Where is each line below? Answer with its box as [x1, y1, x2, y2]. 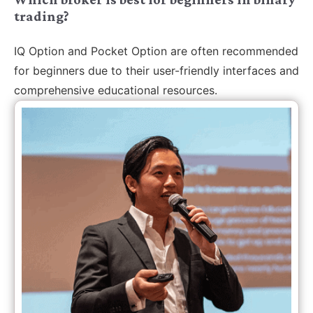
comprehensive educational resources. [14, 83, 217, 98]
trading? [14, 8, 69, 24]
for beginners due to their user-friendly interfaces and [14, 64, 299, 78]
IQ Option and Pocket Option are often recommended [14, 44, 298, 59]
